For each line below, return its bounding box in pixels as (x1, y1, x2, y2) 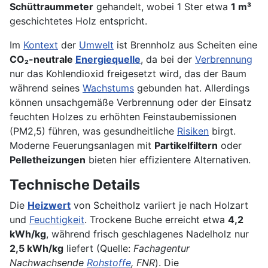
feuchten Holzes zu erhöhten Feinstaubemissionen (10, 111, 236, 123)
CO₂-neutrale (10, 53, 75, 66)
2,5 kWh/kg (10, 242, 63, 255)
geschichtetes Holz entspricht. (10, 15, 147, 28)
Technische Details (10, 176, 140, 194)
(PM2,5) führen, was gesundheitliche (10, 125, 177, 138)
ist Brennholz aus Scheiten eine (114, 39, 257, 51)
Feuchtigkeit (29, 214, 84, 226)
